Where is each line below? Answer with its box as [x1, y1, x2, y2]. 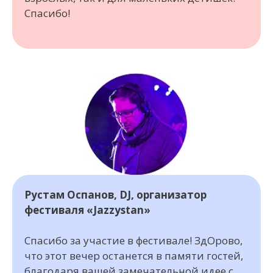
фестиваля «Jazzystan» [24, 202, 151, 217]
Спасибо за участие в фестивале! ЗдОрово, [24, 233, 243, 248]
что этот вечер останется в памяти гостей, [24, 249, 243, 263]
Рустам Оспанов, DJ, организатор [24, 187, 207, 202]
